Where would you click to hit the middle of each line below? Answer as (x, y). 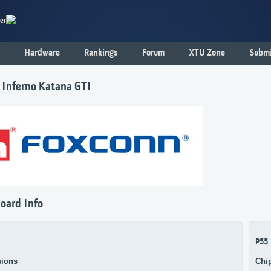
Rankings (101, 53)
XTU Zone (207, 53)
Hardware (42, 53)
